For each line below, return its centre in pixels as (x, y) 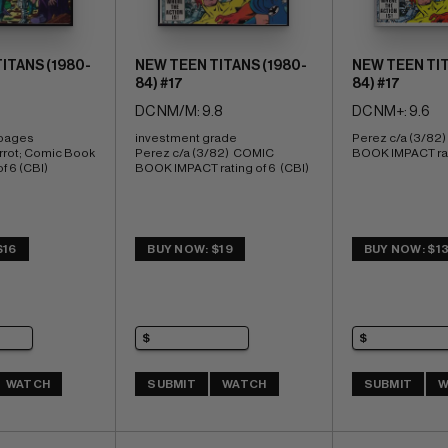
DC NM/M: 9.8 (179, 112)
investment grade (187, 138)
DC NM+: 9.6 (390, 112)
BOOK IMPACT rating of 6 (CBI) (222, 168)
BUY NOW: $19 (190, 249)
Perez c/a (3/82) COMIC (205, 153)
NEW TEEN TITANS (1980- (221, 66)
